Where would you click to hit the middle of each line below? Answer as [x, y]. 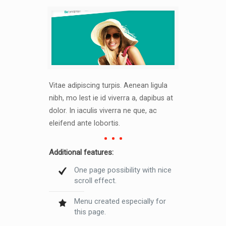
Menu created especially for [120, 202]
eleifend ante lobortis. [84, 123]
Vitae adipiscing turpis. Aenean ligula [108, 86]
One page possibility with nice [123, 170]
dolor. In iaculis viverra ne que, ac [103, 111]
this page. [90, 212]
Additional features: [81, 153]
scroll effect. [95, 181]
